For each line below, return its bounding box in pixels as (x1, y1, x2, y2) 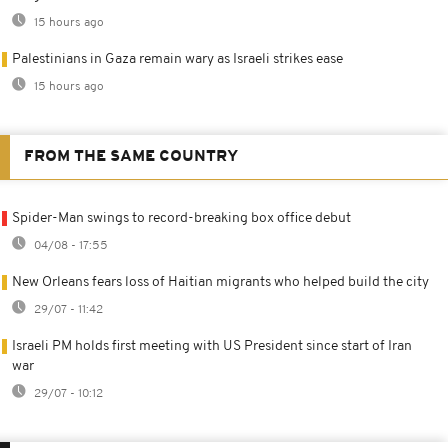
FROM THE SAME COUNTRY (24, 148, 238, 165)
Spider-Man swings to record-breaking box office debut (12, 210, 351, 226)
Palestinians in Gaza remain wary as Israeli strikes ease (12, 51, 343, 67)
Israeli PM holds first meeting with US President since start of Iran (12, 338, 412, 354)
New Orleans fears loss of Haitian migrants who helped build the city (12, 274, 429, 290)
